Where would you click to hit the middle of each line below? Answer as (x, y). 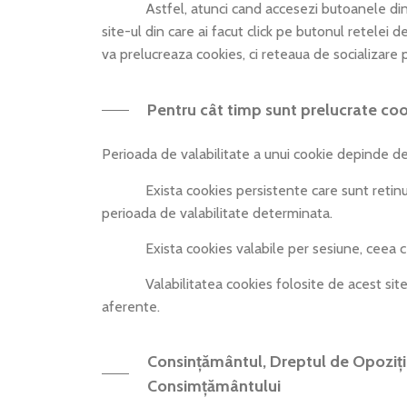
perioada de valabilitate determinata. (217, 213)
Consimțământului (214, 386)
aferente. (131, 307)
